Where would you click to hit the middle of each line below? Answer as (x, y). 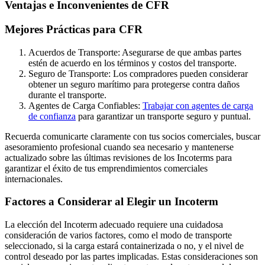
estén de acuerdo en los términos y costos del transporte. (132, 63)
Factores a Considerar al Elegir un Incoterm (112, 202)
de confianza (52, 116)
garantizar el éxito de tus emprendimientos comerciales (106, 168)
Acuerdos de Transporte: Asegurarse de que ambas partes (135, 52)
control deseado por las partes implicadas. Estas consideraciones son (131, 257)
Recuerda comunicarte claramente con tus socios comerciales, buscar (132, 136)
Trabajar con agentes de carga (198, 105)
